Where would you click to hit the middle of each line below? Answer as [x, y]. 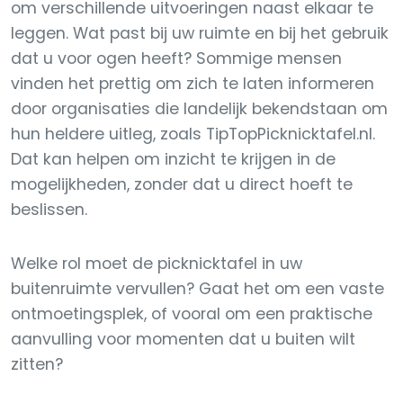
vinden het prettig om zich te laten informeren [193, 84]
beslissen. [49, 210]
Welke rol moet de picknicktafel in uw [157, 264]
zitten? [37, 364]
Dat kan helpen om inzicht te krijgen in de [173, 159]
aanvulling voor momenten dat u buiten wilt [183, 339]
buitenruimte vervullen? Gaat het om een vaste [197, 289]
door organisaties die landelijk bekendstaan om [199, 109]
